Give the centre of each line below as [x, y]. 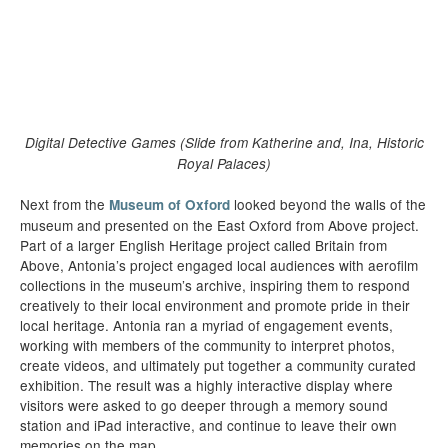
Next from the [64, 204]
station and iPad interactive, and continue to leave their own [208, 425]
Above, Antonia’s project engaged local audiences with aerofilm [219, 265]
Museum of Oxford [169, 204]
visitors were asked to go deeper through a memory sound [204, 405]
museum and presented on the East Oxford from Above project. [219, 225]
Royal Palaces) [224, 163]
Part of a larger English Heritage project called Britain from [203, 245]
